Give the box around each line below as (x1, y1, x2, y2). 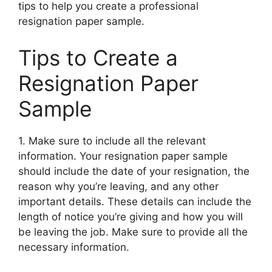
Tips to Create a (18, 44, 178, 70)
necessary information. (18, 240, 129, 253)
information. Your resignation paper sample (18, 149, 228, 162)
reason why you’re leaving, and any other (18, 180, 219, 192)
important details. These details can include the (18, 195, 251, 208)
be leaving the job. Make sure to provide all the (18, 225, 248, 238)
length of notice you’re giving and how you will (18, 210, 243, 223)
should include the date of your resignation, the (18, 165, 250, 177)
